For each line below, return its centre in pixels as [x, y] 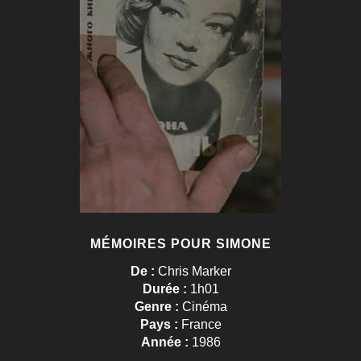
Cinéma [204, 307]
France [201, 325]
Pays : [160, 325]
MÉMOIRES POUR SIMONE [180, 244]
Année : [166, 342]
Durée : [166, 289]
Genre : [158, 307]
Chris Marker [194, 272]
